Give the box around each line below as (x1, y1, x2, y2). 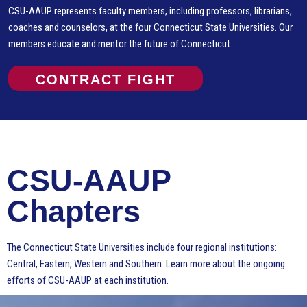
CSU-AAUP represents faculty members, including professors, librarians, (8, 5, 292, 18)
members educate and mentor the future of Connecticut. (8, 38, 232, 51)
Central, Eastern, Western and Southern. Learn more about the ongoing (7, 258, 285, 271)
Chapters (7, 194, 140, 230)
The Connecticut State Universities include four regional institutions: (7, 241, 277, 254)
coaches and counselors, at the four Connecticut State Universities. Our (8, 21, 293, 34)
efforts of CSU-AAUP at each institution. (7, 274, 169, 287)
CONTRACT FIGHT (36, 72, 175, 88)
